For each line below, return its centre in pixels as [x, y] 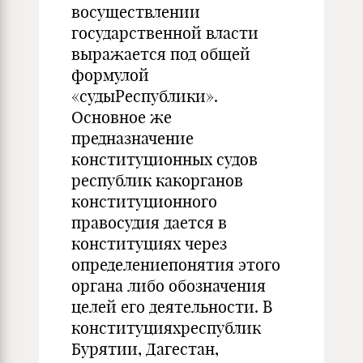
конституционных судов [164, 159]
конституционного [144, 201]
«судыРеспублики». [145, 96]
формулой [110, 75]
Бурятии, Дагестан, [145, 349]
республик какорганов [157, 180]
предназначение [132, 138]
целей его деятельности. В [172, 307]
